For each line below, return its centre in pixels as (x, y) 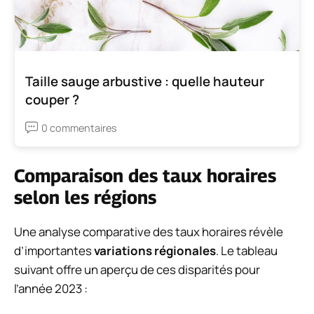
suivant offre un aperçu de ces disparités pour (137, 269)
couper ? (52, 99)
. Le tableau (247, 250)
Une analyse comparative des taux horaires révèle (149, 231)
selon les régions (85, 197)
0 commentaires (79, 128)
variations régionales (155, 250)
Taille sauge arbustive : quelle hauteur (145, 81)
